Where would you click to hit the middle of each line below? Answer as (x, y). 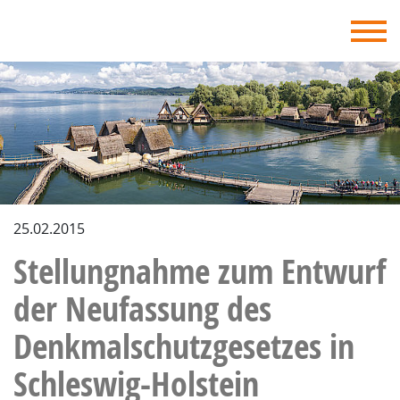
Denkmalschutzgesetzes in (184, 346)
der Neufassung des (142, 308)
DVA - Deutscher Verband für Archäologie (188, 26)
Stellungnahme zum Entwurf (200, 271)
